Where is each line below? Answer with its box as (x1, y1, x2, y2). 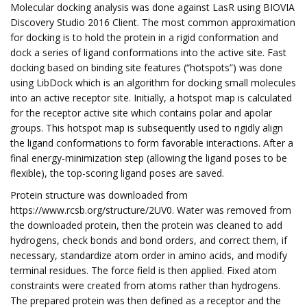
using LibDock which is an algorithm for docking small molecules (10, 76, 296, 89)
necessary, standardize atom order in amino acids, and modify (10, 249, 287, 262)
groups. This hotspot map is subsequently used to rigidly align (10, 121, 283, 134)
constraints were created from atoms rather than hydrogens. (10, 279, 280, 292)
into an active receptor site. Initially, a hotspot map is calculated (10, 91, 292, 104)
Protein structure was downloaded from (10, 188, 188, 201)
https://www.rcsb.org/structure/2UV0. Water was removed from (10, 204, 291, 217)
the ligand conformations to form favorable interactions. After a (10, 136, 293, 149)
